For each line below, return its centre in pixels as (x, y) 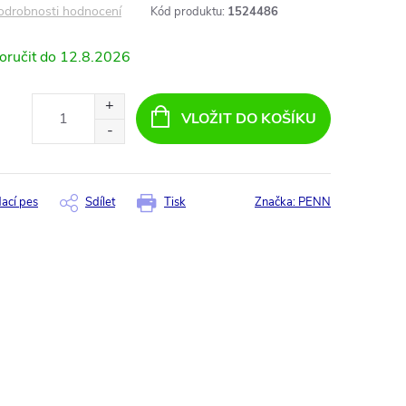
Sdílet (100, 202)
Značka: (276, 202)
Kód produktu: (188, 12)
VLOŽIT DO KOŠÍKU (248, 118)
